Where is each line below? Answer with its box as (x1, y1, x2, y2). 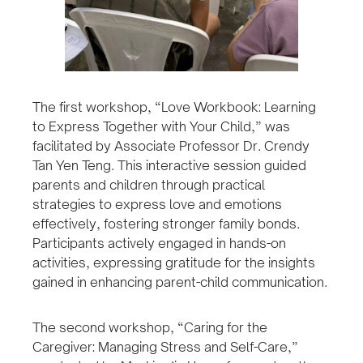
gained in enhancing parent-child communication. (32, 274, 327, 291)
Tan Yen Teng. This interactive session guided (32, 157, 306, 174)
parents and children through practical (32, 177, 265, 194)
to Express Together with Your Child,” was (32, 118, 290, 135)
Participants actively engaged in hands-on (32, 235, 286, 252)
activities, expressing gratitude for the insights (32, 254, 315, 271)
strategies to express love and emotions (32, 196, 282, 213)
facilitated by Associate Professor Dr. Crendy (32, 138, 310, 155)
